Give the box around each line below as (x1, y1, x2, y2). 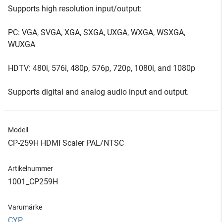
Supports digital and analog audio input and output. (8, 87, 189, 97)
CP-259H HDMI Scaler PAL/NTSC (8, 138, 124, 148)
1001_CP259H (8, 177, 58, 186)
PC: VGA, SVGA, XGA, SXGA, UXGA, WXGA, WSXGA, (8, 28, 185, 37)
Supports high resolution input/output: (8, 4, 142, 13)
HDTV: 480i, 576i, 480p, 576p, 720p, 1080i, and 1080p (8, 63, 195, 73)
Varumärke (8, 203, 42, 211)
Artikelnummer (8, 165, 53, 172)
